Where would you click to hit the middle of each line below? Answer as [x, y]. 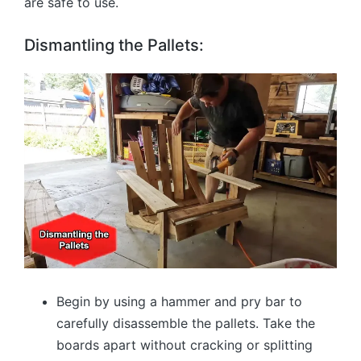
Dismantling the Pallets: [114, 45]
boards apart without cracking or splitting [185, 345]
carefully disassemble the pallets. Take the [186, 324]
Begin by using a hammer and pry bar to [179, 302]
